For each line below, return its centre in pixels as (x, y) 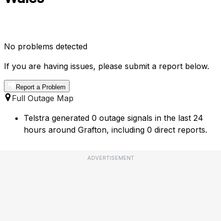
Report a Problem (41, 87)
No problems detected (46, 47)
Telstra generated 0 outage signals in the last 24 (113, 118)
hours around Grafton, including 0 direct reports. (115, 130)
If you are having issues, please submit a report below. (107, 66)
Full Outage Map (43, 98)
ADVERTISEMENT (110, 158)
